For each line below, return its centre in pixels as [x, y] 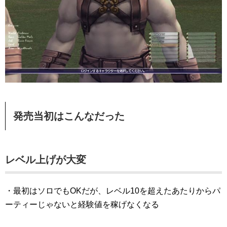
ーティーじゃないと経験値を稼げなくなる [82, 204]
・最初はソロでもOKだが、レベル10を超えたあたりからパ [113, 191]
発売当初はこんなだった [69, 116]
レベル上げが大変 [46, 159]
